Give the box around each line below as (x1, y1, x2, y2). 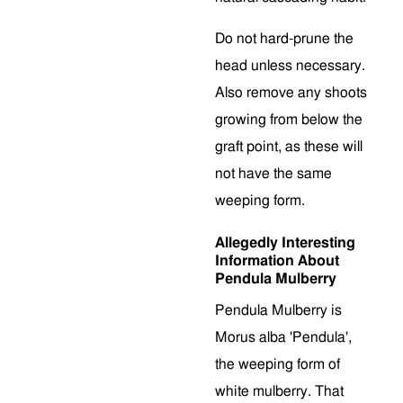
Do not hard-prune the (215, 31, 354, 46)
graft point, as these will (215, 139, 363, 154)
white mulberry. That (215, 384, 344, 399)
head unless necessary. (215, 58, 365, 73)
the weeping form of (215, 357, 340, 372)
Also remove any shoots (215, 85, 367, 100)
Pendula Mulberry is (215, 303, 342, 318)
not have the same (215, 166, 332, 181)
